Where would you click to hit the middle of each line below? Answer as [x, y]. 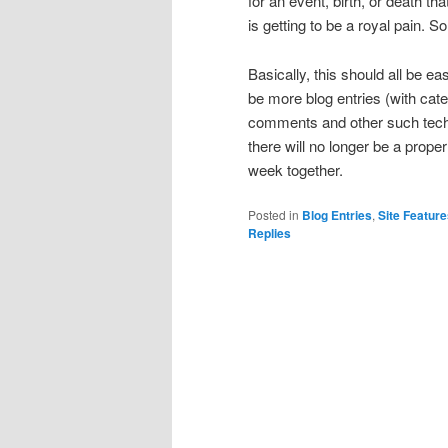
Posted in [273, 214]
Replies [269, 232]
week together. [295, 169]
